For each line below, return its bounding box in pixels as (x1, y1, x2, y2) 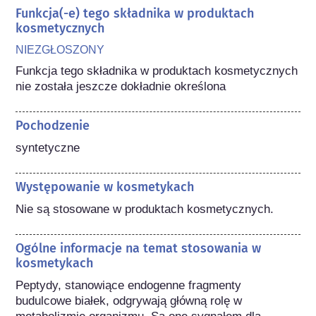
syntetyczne (16, 140, 80, 154)
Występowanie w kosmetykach (16, 178, 195, 195)
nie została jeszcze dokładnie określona (16, 79, 226, 93)
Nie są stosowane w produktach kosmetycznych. (16, 202, 274, 216)
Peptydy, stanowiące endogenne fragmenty (16, 278, 242, 292)
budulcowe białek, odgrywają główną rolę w (16, 293, 243, 308)
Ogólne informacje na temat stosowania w (16, 240, 262, 256)
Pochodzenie (16, 117, 90, 133)
